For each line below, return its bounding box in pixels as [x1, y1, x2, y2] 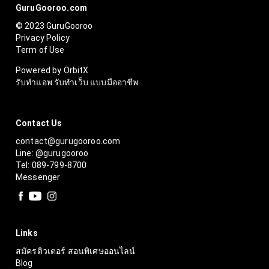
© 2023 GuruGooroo [16, 20, 93, 31]
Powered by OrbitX [16, 65, 89, 75]
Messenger [16, 172, 61, 183]
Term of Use [16, 44, 65, 55]
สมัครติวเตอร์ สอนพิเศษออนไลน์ [16, 246, 136, 256]
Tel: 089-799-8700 [16, 160, 87, 171]
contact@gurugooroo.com [16, 136, 121, 147]
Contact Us [16, 118, 62, 128]
